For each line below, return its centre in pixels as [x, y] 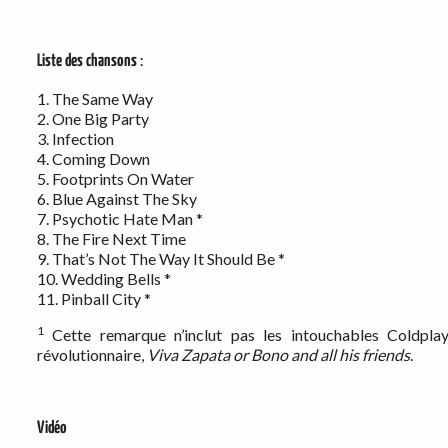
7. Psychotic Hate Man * [120, 219]
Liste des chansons [87, 62]
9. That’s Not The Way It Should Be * [161, 259]
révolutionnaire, [92, 355]
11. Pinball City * [94, 299]
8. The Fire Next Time [111, 239]
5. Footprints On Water [115, 179]
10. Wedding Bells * [104, 279]
